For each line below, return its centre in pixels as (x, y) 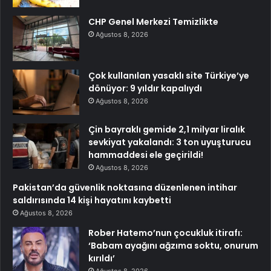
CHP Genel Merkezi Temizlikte (153, 21)
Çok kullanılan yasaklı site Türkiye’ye (169, 75)
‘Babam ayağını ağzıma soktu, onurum (173, 245)
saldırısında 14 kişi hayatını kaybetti (92, 200)
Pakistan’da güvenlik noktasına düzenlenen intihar (125, 187)
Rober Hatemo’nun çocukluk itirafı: (165, 233)
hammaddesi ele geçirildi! (146, 155)
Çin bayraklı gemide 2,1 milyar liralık (167, 129)
